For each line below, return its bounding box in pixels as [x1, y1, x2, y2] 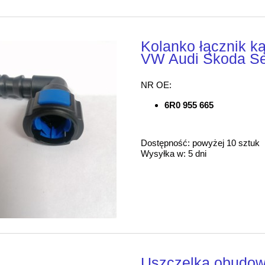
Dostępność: [141, 138, 190, 148]
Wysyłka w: [141, 148, 186, 159]
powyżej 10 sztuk [192, 138, 260, 148]
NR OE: [141, 80, 172, 91]
